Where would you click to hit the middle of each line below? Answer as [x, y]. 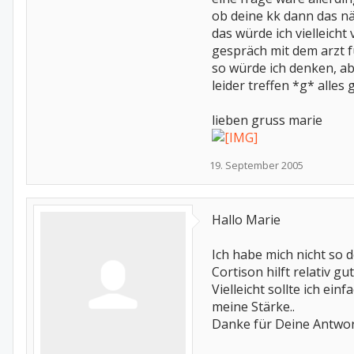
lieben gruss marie [267, 120]
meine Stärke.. [253, 307]
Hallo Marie [246, 220]
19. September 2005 [256, 165]
